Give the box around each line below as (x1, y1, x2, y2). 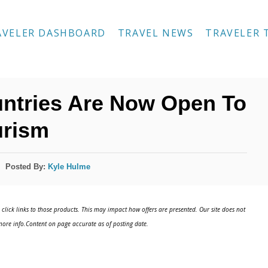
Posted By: (5, 162, 48, 171)
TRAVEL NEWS (117, 26, 194, 39)
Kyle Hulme (48, 162, 91, 171)
